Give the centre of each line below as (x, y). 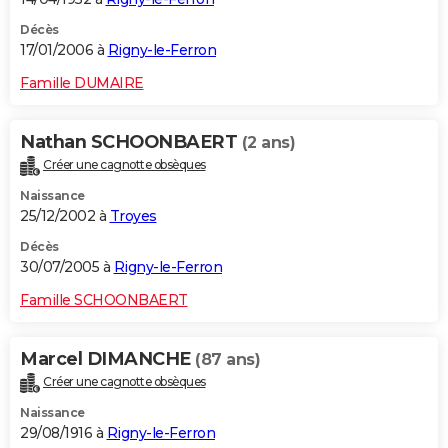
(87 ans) (227, 359)
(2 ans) (268, 142)
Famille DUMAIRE (82, 82)
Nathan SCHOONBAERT (131, 141)
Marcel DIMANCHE (107, 358)
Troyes (133, 215)
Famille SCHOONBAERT (104, 299)
